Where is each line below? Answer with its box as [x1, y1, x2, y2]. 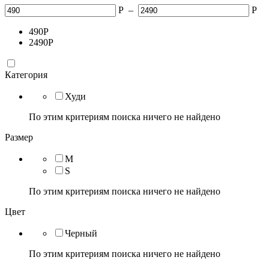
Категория [5, 70, 47, 80]
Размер [5, 132, 33, 143]
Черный [65, 228, 97, 239]
